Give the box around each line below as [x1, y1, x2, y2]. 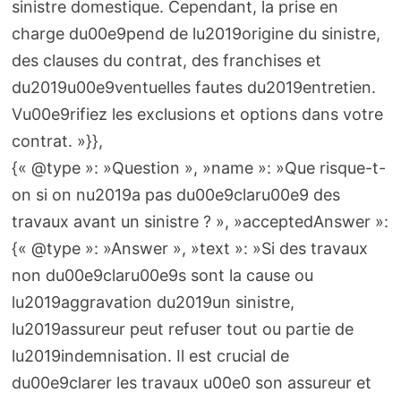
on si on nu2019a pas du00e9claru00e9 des [11, 184, 340, 204]
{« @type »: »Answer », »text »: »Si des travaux [11, 238, 368, 258]
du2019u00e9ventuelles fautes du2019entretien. [11, 77, 376, 97]
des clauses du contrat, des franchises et [11, 50, 321, 70]
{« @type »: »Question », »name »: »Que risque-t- [11, 158, 386, 177]
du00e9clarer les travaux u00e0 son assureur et [11, 372, 371, 392]
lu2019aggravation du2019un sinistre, [11, 292, 294, 311]
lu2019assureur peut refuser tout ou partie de [11, 319, 354, 338]
